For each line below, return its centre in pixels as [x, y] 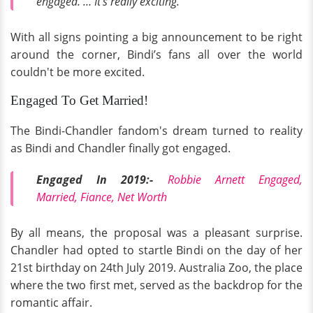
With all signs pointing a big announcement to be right [156, 37]
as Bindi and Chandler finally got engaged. [121, 148]
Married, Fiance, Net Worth [102, 197]
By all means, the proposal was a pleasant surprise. [156, 233]
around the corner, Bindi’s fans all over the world [156, 54]
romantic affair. [51, 303]
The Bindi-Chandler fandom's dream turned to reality [156, 130]
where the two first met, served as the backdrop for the [156, 285]
